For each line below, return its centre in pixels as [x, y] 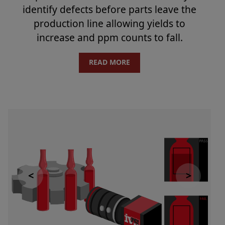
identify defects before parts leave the [109, 9]
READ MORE [109, 62]
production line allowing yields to [109, 23]
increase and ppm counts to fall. [109, 37]
